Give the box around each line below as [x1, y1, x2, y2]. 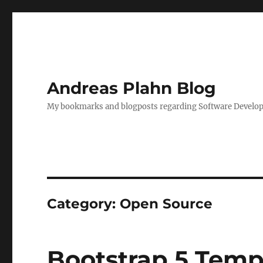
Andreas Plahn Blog [47, 78, 217, 98]
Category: [47, 195, 120, 212]
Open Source [120, 195, 213, 212]
